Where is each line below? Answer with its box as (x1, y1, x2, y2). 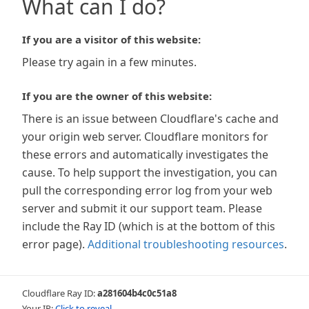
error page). (22, 237, 85, 252)
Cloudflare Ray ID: (22, 287, 97, 299)
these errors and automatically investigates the (22, 147, 268, 162)
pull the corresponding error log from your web (22, 183, 272, 198)
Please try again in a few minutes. (22, 54, 197, 70)
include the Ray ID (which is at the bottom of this (22, 219, 275, 234)
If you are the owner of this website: (22, 89, 212, 103)
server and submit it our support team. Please (22, 201, 262, 216)
